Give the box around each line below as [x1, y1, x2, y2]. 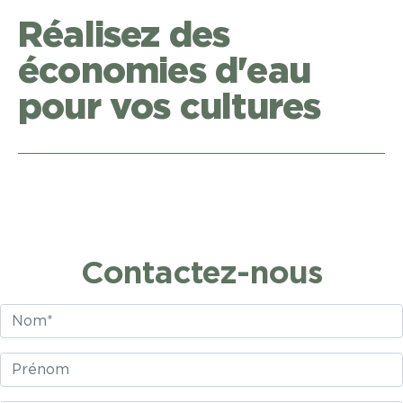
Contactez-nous [80, 258, 323, 290]
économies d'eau [18, 54, 310, 90]
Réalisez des [18, 18, 230, 54]
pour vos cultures [18, 90, 321, 126]
